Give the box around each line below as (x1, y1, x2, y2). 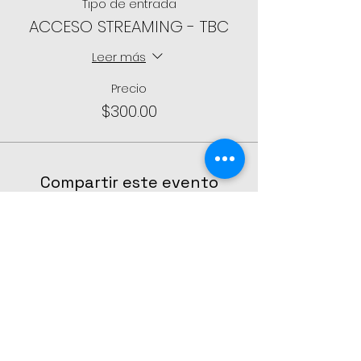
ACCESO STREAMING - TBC (29, 15, 229, 38)
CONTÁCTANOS (61, 297, 197, 313)
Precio (111, 81, 147, 97)
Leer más (92, 48, 146, 65)
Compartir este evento (39, 172, 218, 193)
